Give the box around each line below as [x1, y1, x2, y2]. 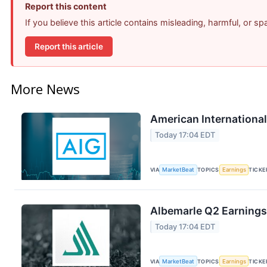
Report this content [25, 1, 107, 12]
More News [11, 80, 80, 98]
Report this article [35, 41, 103, 51]
